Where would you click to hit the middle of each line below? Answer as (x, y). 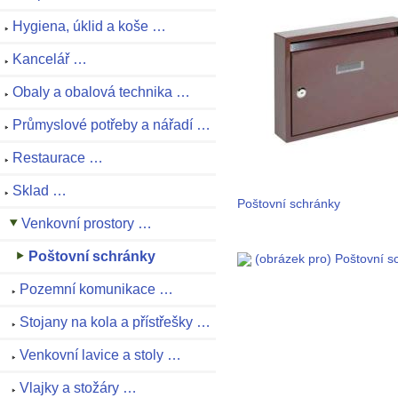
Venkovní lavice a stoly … (100, 355)
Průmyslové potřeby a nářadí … (111, 125)
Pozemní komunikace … (96, 290)
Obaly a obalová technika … (101, 92)
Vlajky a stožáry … (78, 388)
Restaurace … (58, 158)
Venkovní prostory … (87, 224)
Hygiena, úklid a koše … (89, 27)
